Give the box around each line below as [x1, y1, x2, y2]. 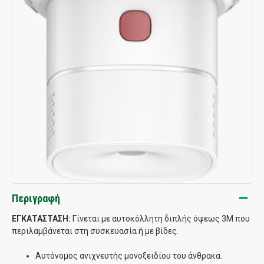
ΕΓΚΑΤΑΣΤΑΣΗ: [12, 213, 71, 223]
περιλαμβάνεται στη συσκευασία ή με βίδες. [12, 226, 179, 236]
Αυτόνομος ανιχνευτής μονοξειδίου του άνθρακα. [35, 250, 222, 260]
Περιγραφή [12, 192, 60, 204]
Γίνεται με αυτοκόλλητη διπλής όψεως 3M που [71, 213, 250, 223]
